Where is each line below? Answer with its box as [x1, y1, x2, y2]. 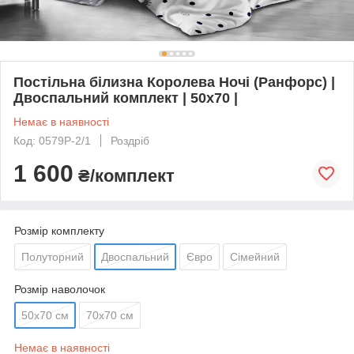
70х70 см [86, 308, 134, 322]
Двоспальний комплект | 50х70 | [13, 89, 238, 106]
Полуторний [21, 250, 84, 263]
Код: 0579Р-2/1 [13, 134, 91, 147]
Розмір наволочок [14, 282, 105, 296]
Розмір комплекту [14, 224, 104, 237]
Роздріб [111, 134, 149, 147]
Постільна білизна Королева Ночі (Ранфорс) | [13, 73, 335, 90]
